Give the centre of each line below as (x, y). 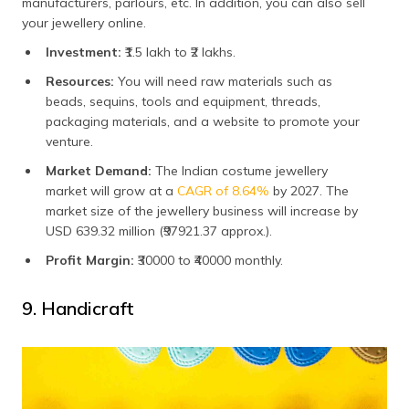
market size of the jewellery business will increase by (202, 211)
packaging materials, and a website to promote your (203, 122)
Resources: (82, 82)
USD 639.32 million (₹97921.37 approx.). (159, 231)
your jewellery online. (84, 23)
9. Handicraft (78, 309)
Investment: (85, 52)
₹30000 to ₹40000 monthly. (210, 261)
